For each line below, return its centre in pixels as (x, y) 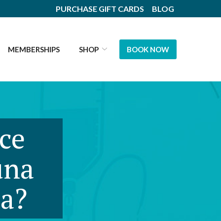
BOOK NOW (148, 49)
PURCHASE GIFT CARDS (100, 9)
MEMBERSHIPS (34, 49)
